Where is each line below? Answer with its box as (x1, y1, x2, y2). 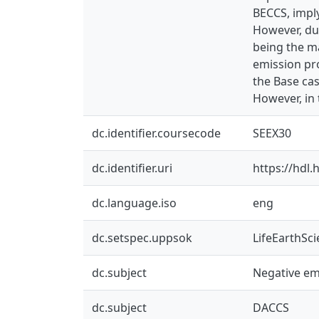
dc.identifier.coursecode (92, 125, 221, 141)
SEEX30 (253, 125, 291, 141)
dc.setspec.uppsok (92, 229, 192, 246)
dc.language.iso (92, 194, 177, 211)
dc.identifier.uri (92, 159, 172, 176)
